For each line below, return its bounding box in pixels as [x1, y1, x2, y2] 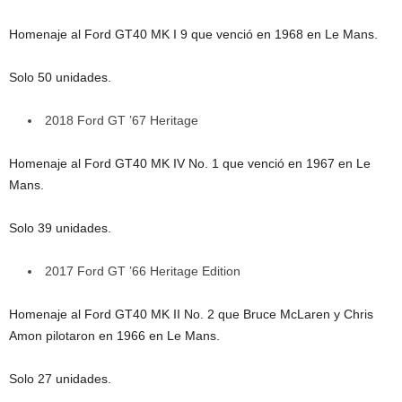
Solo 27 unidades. [9, 371, 111, 387]
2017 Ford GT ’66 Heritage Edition [45, 264, 240, 279]
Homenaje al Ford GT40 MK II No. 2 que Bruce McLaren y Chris [9, 307, 373, 322]
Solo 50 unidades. [9, 70, 111, 85]
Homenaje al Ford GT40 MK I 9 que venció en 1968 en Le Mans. [9, 27, 378, 42]
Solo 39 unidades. [9, 221, 111, 236]
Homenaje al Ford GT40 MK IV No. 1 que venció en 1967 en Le [9, 156, 371, 171]
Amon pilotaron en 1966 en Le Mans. [9, 328, 220, 344]
